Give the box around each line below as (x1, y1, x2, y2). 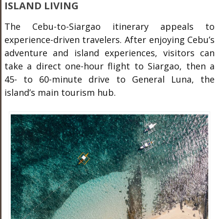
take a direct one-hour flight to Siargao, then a (4, 60, 215, 72)
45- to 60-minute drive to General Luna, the (4, 73, 215, 85)
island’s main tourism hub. (4, 87, 116, 98)
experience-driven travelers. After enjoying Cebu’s (4, 34, 215, 45)
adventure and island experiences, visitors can (4, 47, 215, 59)
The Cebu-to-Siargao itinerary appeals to (4, 21, 215, 32)
